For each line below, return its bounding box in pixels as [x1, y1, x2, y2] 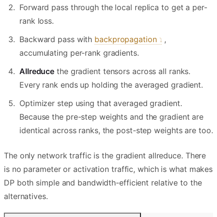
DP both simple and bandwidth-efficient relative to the [4, 178, 202, 188]
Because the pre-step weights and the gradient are [19, 112, 204, 122]
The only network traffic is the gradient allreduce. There [4, 151, 206, 161]
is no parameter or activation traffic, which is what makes [4, 164, 213, 174]
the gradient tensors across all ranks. [54, 66, 191, 77]
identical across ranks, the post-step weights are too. [19, 125, 213, 136]
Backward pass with [19, 34, 95, 45]
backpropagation [94, 34, 159, 45]
